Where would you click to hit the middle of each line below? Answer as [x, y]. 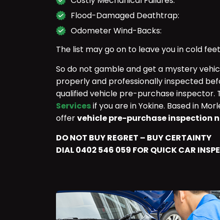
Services [73, 106]
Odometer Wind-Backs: [116, 31]
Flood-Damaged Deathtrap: [125, 15]
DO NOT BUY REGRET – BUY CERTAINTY [134, 138]
